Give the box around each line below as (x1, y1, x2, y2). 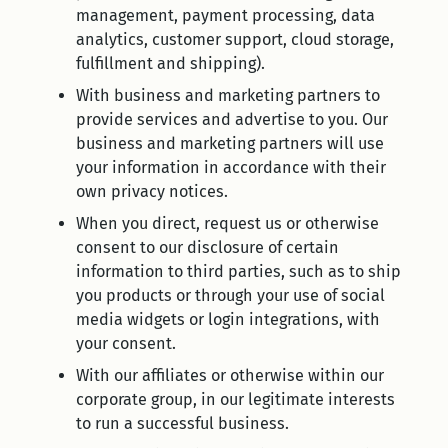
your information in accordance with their (76, 158, 386, 177)
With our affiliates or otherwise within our (76, 366, 384, 385)
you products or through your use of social (76, 286, 385, 305)
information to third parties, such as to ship (76, 262, 401, 281)
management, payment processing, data (76, 6, 375, 25)
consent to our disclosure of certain (76, 238, 339, 257)
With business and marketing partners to (76, 86, 380, 105)
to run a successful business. (76, 414, 289, 433)
